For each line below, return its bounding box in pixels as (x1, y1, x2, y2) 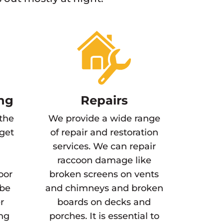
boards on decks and (57, 197, 151, 208)
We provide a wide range (48, 113, 160, 124)
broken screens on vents (49, 169, 159, 180)
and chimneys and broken (45, 183, 163, 194)
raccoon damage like (57, 155, 151, 166)
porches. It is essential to (49, 211, 159, 222)
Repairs (80, 93, 128, 108)
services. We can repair (52, 141, 156, 152)
